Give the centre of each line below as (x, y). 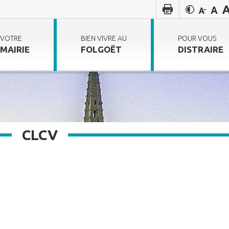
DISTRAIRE (200, 49)
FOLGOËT (101, 49)
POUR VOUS (197, 38)
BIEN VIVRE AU (104, 38)
